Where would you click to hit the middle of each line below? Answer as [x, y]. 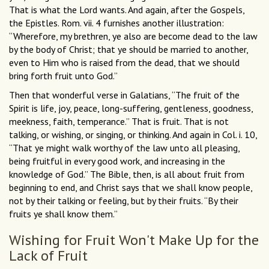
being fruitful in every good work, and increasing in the [117, 161]
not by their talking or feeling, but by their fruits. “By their [124, 201]
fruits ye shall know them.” [63, 214]
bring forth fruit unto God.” [63, 76]
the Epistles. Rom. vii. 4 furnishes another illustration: [116, 23]
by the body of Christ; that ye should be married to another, [128, 50]
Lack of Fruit [50, 256]
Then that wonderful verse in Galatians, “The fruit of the [124, 95]
